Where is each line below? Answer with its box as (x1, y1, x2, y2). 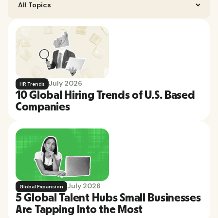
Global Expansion (19, 183, 63, 190)
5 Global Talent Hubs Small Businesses (16, 192, 201, 204)
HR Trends (19, 81, 45, 88)
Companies (16, 101, 70, 113)
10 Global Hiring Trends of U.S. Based (16, 90, 195, 102)
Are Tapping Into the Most (16, 204, 143, 216)
